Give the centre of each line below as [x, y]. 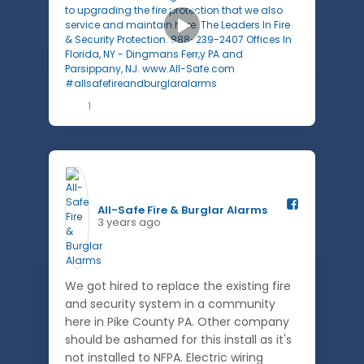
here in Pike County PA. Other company [177, 322]
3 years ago [129, 222]
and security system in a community [170, 304]
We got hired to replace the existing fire [178, 286]
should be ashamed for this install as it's [178, 340]
